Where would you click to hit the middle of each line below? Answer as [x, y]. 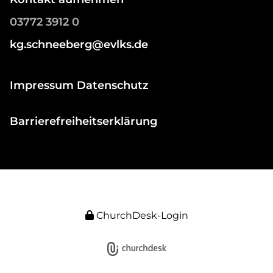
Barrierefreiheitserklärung [83, 121]
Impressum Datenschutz [79, 85]
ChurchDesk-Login [142, 215]
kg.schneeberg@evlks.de [79, 44]
